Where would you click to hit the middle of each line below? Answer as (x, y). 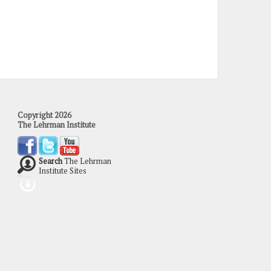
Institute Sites (62, 171)
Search (50, 161)
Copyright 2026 (44, 115)
